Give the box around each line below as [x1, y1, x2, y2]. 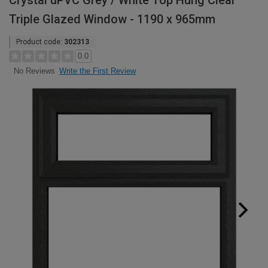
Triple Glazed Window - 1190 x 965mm [9, 12, 215, 26]
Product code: [16, 38, 64, 46]
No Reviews [13, 66, 55, 76]
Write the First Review [59, 66, 136, 75]
